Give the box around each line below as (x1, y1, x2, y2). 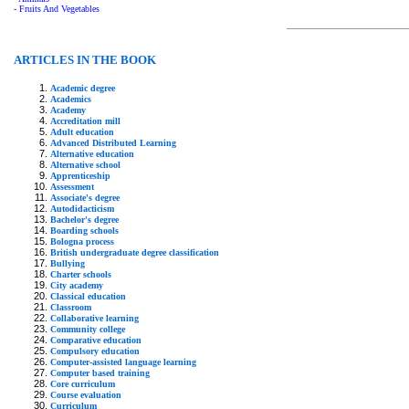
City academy (50, 279, 103, 290)
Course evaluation (50, 389, 121, 400)
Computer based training (50, 367, 150, 378)
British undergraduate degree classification (50, 246, 219, 257)
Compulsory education (50, 345, 140, 356)
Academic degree (50, 82, 115, 93)
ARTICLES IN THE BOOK (14, 52, 156, 67)
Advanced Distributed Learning (50, 137, 176, 148)
